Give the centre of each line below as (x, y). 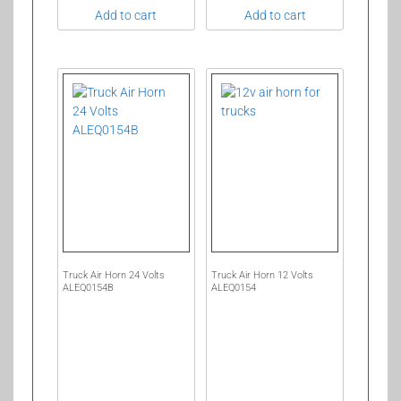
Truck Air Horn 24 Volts (113, 276)
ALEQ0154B (88, 288)
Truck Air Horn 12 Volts (263, 276)
